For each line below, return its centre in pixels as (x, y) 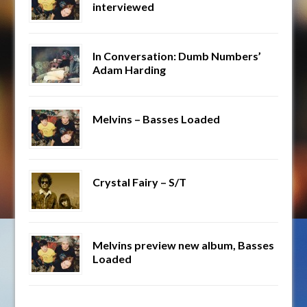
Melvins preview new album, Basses (184, 245)
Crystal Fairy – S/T (140, 182)
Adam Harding (130, 70)
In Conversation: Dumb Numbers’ (177, 56)
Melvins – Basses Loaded (157, 119)
